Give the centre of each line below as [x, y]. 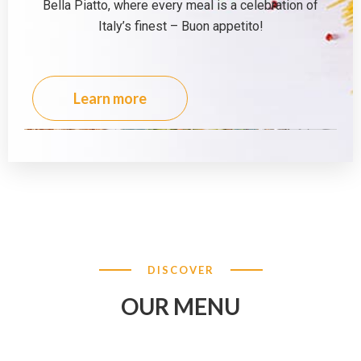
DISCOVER [180, 270]
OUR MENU [180, 306]
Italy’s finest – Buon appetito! [180, 26]
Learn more [110, 98]
